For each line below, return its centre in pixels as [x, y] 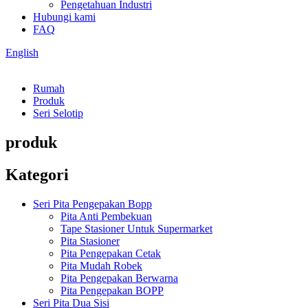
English [22, 53]
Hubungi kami [64, 17]
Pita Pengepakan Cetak [111, 253]
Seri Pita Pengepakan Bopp [92, 203]
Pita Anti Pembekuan [106, 216]
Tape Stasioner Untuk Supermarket [136, 228]
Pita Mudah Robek [101, 265]
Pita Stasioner [90, 241]
